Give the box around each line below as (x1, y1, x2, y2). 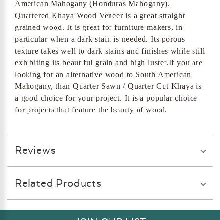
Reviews (15, 144, 56, 157)
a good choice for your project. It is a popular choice (15, 94, 198, 103)
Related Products (15, 177, 102, 190)
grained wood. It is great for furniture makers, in (15, 23, 183, 32)
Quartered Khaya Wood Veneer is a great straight (15, 11, 185, 20)
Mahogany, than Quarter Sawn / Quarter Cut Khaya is (15, 82, 202, 91)
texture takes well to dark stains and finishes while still (15, 47, 205, 55)
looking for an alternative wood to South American (15, 70, 192, 79)
